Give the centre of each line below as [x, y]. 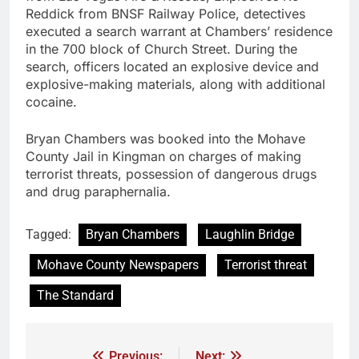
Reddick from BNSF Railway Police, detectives [165, 13]
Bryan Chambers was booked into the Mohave [165, 138]
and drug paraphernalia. [98, 191]
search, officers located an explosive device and [172, 66]
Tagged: [50, 234]
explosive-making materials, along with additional [175, 84]
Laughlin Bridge [250, 234]
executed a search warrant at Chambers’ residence [179, 31]
